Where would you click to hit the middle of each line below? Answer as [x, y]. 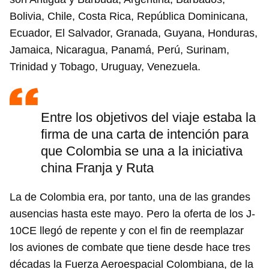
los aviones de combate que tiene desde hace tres [130, 248]
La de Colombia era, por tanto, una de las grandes [130, 197]
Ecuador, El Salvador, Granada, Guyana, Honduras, [134, 33]
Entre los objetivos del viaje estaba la [148, 118]
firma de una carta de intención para [145, 134]
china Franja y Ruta [97, 168]
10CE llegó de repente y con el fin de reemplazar [127, 231]
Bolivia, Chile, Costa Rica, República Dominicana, [129, 17]
